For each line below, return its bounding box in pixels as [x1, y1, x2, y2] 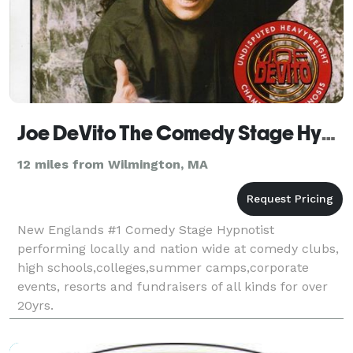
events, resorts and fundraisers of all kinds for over [17, 278, 328, 294]
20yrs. [17, 297, 54, 313]
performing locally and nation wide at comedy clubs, [17, 240, 339, 256]
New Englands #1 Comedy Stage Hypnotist [17, 221, 274, 237]
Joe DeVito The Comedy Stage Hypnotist [321, 121, 336, 145]
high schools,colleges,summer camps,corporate [17, 259, 309, 275]
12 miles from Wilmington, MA [17, 156, 208, 172]
